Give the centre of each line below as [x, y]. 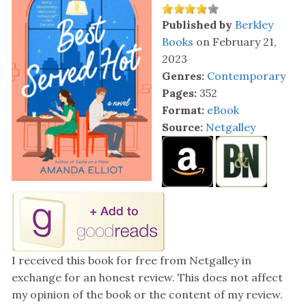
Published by [197, 25]
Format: [183, 110]
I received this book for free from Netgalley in [131, 261]
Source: [182, 127]
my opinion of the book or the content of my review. [147, 295]
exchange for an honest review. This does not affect [147, 278]
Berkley [254, 25]
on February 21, [235, 42]
